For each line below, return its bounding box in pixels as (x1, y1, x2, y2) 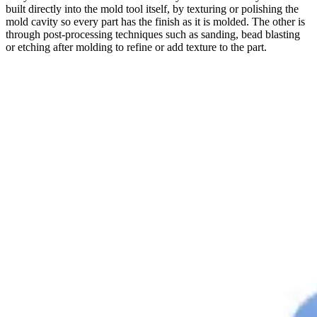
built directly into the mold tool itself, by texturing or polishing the (6, 2, 299, 15)
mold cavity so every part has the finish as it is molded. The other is (6, 15, 305, 28)
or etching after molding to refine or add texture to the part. (6, 40, 267, 53)
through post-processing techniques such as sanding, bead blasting (6, 28, 300, 40)
